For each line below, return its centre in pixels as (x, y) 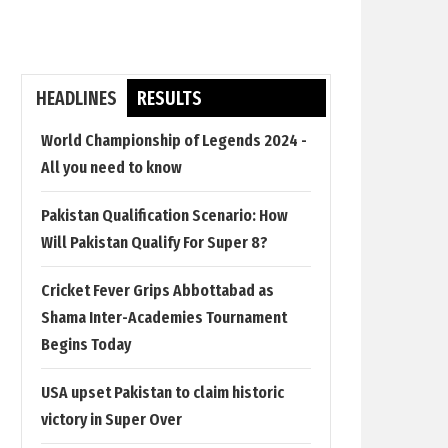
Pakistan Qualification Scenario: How (164, 215)
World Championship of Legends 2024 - (174, 140)
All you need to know (111, 167)
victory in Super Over (111, 419)
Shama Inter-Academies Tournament (164, 317)
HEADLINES (76, 98)
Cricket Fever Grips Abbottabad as (157, 290)
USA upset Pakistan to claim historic (162, 392)
